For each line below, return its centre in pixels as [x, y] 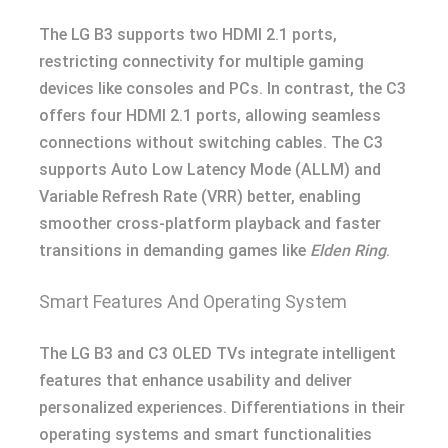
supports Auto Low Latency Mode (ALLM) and [210, 169]
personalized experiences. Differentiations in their [222, 407]
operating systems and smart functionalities [205, 434]
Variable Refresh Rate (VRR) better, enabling [200, 196]
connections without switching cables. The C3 [211, 142]
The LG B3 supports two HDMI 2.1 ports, [188, 34]
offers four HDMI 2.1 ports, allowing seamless [210, 115]
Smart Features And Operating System [193, 301]
